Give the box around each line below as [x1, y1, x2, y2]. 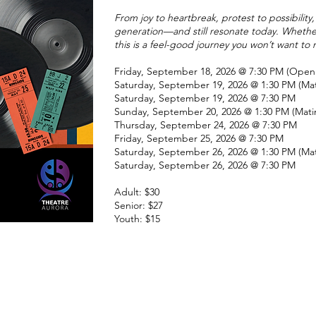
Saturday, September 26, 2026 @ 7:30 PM [114, 159, 296, 171]
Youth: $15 [114, 212, 160, 225]
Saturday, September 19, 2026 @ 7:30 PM [114, 92, 296, 104]
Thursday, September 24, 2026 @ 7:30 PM [114, 119, 297, 131]
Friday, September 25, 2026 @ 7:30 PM [114, 132, 284, 145]
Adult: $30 [114, 186, 159, 198]
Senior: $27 [114, 199, 163, 212]
